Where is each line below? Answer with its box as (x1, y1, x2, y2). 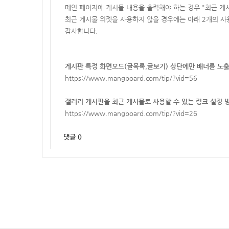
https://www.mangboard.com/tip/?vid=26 (65, 109, 197, 117)
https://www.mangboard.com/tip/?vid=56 (65, 74, 197, 82)
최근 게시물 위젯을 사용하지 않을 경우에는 (65, 15, 188, 23)
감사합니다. (65, 27, 98, 35)
